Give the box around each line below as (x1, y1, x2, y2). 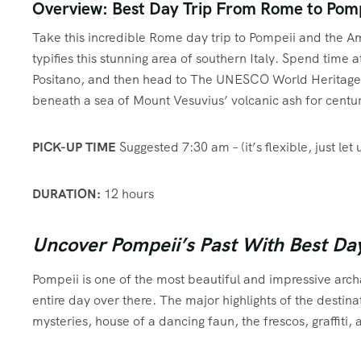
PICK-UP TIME (32, 138, 116, 156)
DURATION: (32, 185, 101, 202)
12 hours (101, 185, 154, 202)
